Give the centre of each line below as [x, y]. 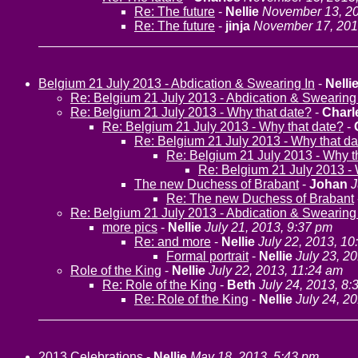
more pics [130, 227]
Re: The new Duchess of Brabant [260, 199]
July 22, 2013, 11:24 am [276, 270]
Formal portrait [207, 256]
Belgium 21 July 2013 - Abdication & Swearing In [177, 84]
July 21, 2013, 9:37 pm [268, 227]
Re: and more [173, 242]
